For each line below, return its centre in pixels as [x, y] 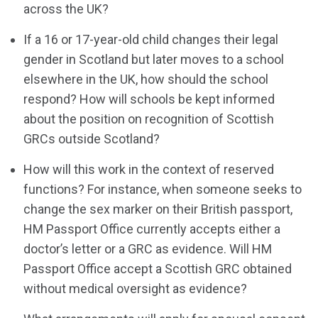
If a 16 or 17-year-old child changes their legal [151, 40]
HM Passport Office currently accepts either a [152, 229]
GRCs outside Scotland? [92, 139]
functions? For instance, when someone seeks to [163, 190]
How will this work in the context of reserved [149, 170]
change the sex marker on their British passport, [158, 209]
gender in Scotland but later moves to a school [154, 60]
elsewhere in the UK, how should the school [146, 79]
